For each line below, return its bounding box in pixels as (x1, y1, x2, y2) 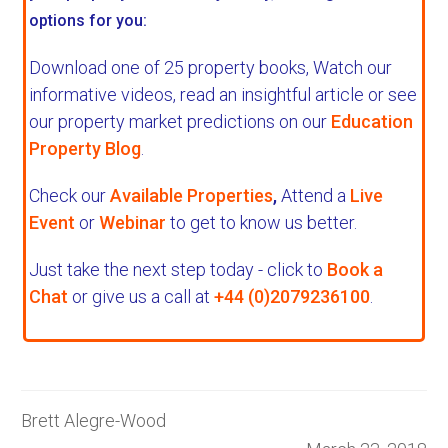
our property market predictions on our (29, 111, 331, 133)
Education (331, 111, 413, 133)
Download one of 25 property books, (29, 57, 313, 79)
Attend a (281, 185, 350, 207)
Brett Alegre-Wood (21, 410, 166, 432)
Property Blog (29, 138, 141, 160)
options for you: (29, 11, 147, 31)
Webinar (99, 212, 166, 234)
